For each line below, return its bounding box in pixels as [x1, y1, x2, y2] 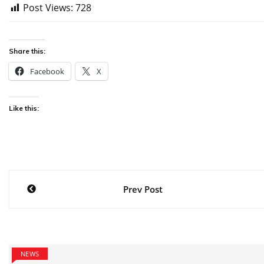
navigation [8, 194, 114, 221]
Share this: [9, 47, 45, 56]
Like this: [9, 104, 39, 113]
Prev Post [123, 183, 163, 196]
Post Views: [23, 1, 73, 15]
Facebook [30, 66, 64, 77]
